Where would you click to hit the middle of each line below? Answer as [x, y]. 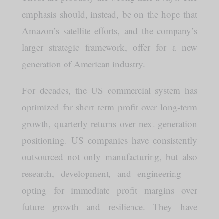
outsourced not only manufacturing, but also [109, 156]
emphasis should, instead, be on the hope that [109, 14]
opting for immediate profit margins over [109, 190]
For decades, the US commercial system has [109, 90]
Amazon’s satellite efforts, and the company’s [109, 30]
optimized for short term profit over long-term [109, 107]
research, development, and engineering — [109, 173]
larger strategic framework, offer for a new [109, 47]
